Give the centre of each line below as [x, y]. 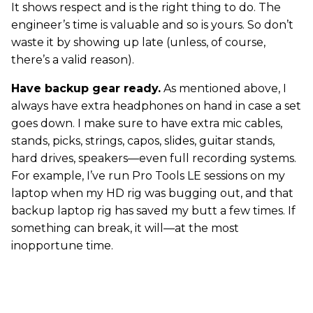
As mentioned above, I [224, 88]
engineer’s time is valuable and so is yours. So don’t [152, 25]
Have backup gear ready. [86, 88]
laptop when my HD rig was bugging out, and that [152, 193]
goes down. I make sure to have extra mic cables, [147, 123]
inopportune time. [62, 246]
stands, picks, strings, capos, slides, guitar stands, [143, 141]
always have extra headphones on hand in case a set [156, 106]
